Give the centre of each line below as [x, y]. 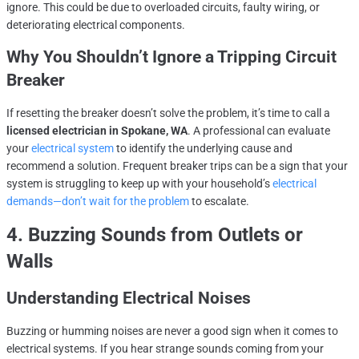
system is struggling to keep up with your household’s [139, 184]
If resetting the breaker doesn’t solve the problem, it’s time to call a [168, 113]
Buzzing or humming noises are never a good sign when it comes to [172, 331]
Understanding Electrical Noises [129, 298]
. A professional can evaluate [259, 131]
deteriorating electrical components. [96, 25]
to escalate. [219, 202]
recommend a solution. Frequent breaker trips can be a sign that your [177, 166]
